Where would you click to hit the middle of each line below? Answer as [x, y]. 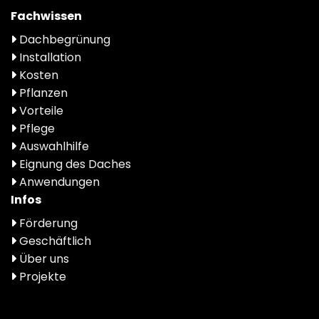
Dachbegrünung [63, 40]
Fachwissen [46, 16]
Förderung [47, 224]
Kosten [37, 75]
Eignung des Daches [74, 164]
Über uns [43, 259]
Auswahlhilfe [53, 147]
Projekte [41, 277]
